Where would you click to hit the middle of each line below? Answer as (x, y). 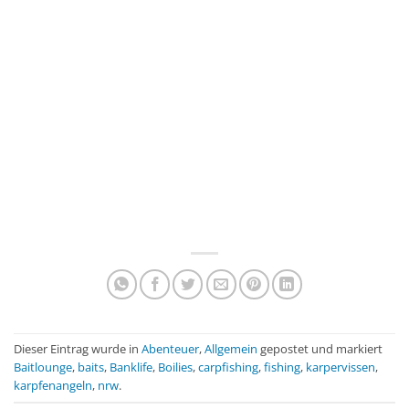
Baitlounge (43, 367)
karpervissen (341, 367)
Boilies (175, 367)
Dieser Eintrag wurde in (78, 349)
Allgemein (231, 349)
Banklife (131, 367)
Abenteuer (170, 349)
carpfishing (228, 367)
